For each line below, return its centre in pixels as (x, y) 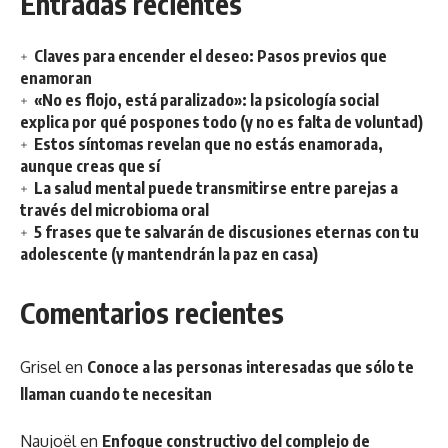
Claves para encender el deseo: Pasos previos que (210, 55)
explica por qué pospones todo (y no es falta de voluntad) (221, 121)
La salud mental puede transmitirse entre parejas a (216, 187)
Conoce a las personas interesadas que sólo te (250, 366)
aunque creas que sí (90, 165)
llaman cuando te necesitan (116, 393)
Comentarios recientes (152, 312)
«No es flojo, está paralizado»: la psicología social (206, 99)
